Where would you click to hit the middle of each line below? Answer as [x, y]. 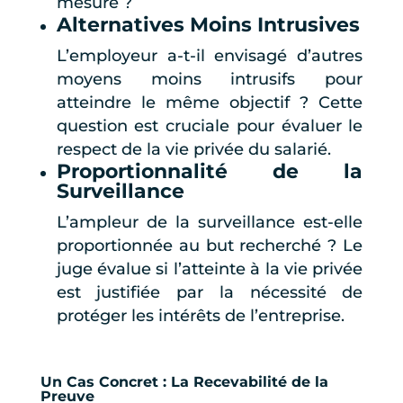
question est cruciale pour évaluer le [210, 126]
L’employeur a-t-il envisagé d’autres [210, 56]
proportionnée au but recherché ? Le [210, 246]
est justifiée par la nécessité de [210, 293]
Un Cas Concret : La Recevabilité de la [184, 382]
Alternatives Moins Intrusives [208, 25]
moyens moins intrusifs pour [210, 80]
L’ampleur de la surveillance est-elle [210, 223]
